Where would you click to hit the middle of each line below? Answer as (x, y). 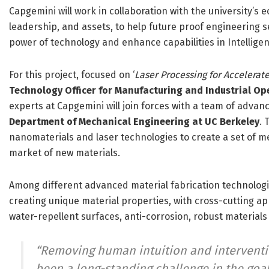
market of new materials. (65, 153)
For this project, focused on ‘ (72, 75)
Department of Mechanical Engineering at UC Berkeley (134, 122)
